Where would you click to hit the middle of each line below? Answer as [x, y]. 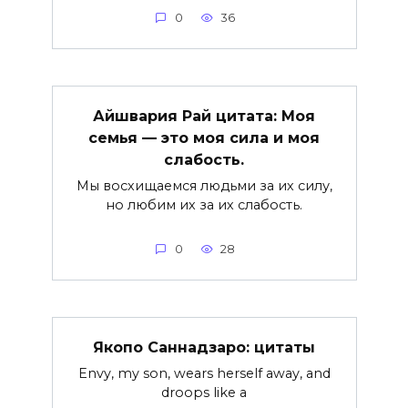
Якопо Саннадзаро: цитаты [204, 347]
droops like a [204, 392]
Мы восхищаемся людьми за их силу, [204, 185]
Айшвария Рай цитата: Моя [204, 116]
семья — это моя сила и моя [204, 138]
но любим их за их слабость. [204, 204]
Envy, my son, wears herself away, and [204, 373]
